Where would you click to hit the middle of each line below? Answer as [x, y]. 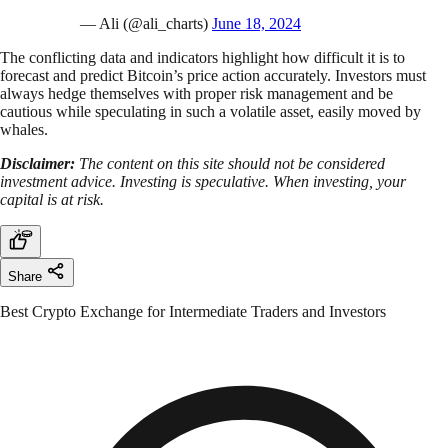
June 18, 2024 [256, 23]
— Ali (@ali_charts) [146, 23]
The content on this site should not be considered [230, 163]
